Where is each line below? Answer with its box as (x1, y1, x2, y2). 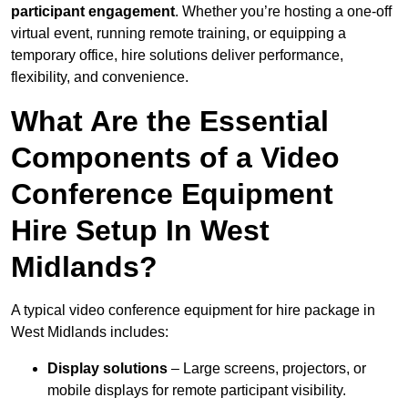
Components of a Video (11, 141, 340, 175)
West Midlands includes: (11, 324, 168, 341)
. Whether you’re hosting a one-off (175, 4, 392, 20)
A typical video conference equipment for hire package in (11, 302, 375, 319)
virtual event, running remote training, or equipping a (11, 25, 346, 42)
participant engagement (11, 4, 175, 20)
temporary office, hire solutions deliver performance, (11, 47, 343, 64)
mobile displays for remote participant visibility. (47, 382, 346, 399)
